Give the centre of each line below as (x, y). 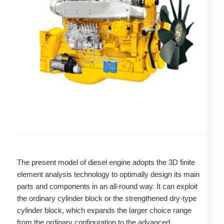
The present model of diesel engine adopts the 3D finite (106, 162)
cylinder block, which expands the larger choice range (104, 210)
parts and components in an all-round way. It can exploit (107, 186)
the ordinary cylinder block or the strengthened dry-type (106, 198)
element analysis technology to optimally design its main (108, 174)
